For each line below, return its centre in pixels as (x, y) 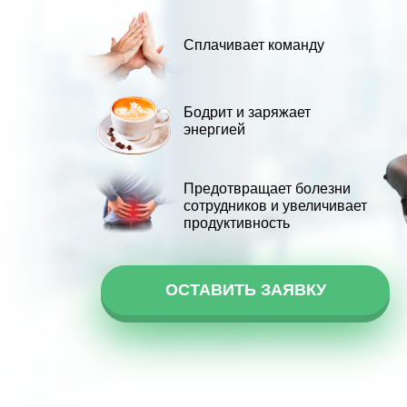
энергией (214, 129)
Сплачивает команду (254, 45)
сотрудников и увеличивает (275, 206)
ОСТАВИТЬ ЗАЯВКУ (245, 290)
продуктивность (237, 223)
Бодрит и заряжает (247, 112)
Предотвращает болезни (267, 189)
